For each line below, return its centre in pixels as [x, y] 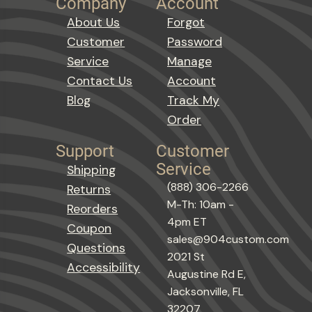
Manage [189, 61]
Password [195, 41]
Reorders [93, 209]
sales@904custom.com [228, 239]
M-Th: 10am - [201, 204]
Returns [89, 189]
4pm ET [187, 221]
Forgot [186, 22]
